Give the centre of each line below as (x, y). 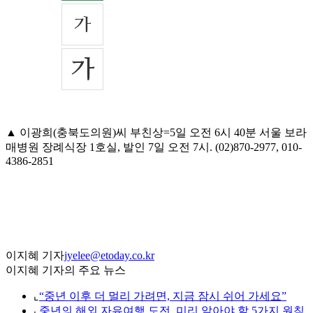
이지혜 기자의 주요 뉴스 (66, 270)
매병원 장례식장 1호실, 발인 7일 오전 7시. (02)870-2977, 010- (154, 147)
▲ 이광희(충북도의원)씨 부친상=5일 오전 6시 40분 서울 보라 (156, 133)
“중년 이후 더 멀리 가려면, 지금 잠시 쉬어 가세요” (163, 296)
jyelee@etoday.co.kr (109, 256)
